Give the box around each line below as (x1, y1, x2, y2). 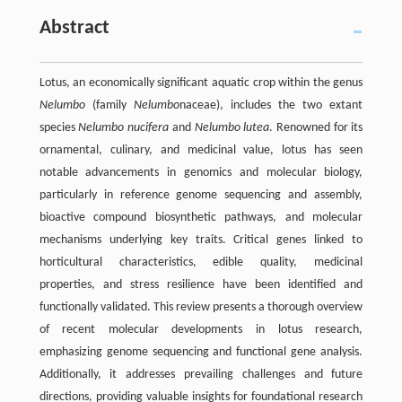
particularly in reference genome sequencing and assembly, (39, 188, 363, 203)
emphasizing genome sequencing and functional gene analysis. (39, 345, 363, 360)
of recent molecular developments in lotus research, (39, 323, 363, 337)
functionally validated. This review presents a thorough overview (39, 301, 363, 315)
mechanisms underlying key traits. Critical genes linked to (39, 233, 363, 248)
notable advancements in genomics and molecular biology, (39, 166, 363, 180)
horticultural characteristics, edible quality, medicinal (39, 256, 363, 270)
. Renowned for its (269, 121, 363, 135)
